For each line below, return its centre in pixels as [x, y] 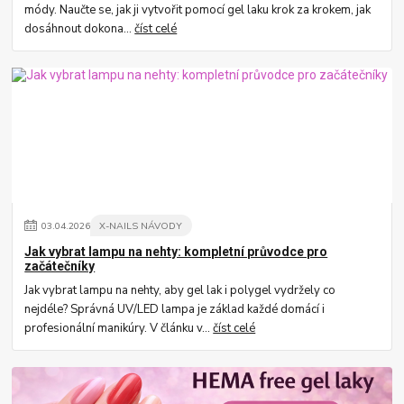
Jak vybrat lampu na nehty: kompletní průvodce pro [176, 252]
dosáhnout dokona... [80, 28]
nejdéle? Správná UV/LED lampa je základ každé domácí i [175, 309]
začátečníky [60, 266]
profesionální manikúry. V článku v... [119, 328]
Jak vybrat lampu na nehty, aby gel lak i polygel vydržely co [180, 290]
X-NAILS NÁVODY [141, 225]
